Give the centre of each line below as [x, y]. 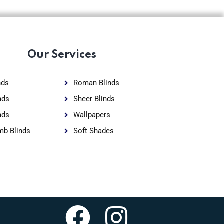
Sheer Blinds [94, 99]
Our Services [62, 55]
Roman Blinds [97, 83]
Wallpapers [92, 115]
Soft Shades [94, 131]
